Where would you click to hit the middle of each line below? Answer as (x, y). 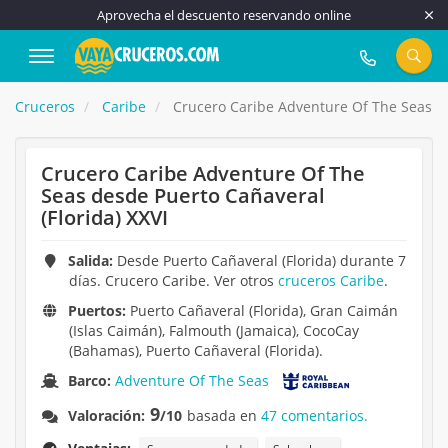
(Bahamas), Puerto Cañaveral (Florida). (196, 350)
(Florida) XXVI (104, 217)
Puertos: (97, 310)
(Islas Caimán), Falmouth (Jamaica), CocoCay (214, 330)
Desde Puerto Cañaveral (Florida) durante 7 (260, 260)
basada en (224, 416)
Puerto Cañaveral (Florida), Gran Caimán (264, 310)
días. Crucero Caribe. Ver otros (173, 280)
